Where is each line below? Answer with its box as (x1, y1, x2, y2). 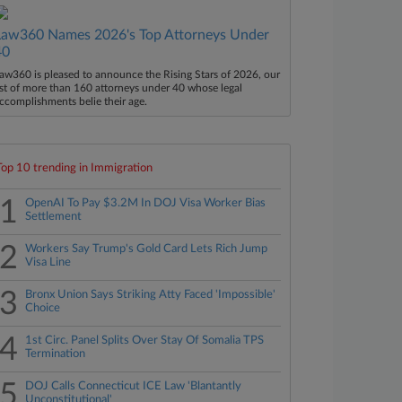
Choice (25, 302, 61, 314)
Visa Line (25, 257, 72, 268)
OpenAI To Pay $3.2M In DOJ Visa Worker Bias (25, 197, 267, 209)
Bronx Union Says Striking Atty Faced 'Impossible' (25, 289, 276, 301)
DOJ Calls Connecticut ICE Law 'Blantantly (25, 380, 242, 392)
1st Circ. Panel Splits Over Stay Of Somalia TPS (25, 335, 265, 346)
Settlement (25, 211, 83, 223)
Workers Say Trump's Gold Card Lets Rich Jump (25, 243, 268, 255)
